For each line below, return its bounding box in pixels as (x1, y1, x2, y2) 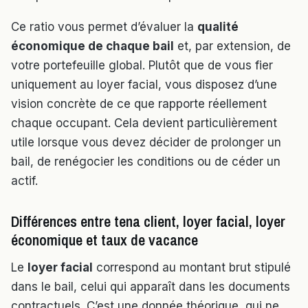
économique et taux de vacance (11, 230, 198, 251)
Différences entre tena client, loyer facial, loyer (11, 211, 285, 232)
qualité (197, 20, 239, 34)
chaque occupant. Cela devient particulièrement (11, 116, 277, 131)
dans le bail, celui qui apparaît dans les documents (11, 280, 290, 294)
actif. (11, 174, 38, 188)
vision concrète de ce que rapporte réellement (11, 97, 267, 111)
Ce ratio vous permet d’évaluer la (11, 20, 197, 34)
